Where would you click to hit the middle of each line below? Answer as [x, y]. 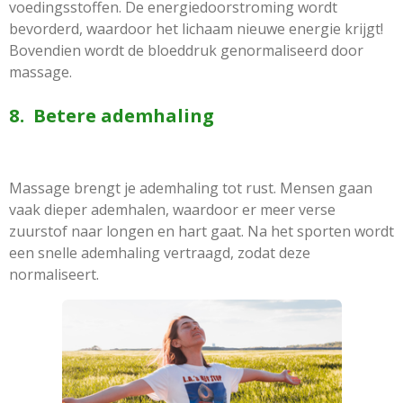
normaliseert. [54, 275]
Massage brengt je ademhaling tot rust [141, 188]
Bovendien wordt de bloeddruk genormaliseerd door [186, 51]
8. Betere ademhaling [112, 116]
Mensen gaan [326, 188]
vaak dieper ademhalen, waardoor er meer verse [172, 210]
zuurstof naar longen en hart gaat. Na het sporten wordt [201, 232]
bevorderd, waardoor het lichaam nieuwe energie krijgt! [196, 29]
